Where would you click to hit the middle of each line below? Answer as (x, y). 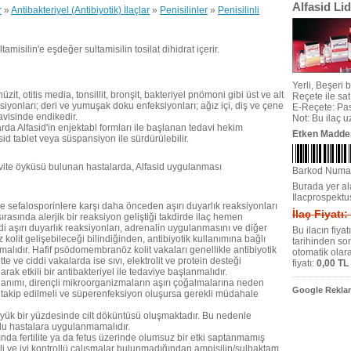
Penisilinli (239, 10)
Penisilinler (184, 10)
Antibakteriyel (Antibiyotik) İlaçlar (80, 10)
